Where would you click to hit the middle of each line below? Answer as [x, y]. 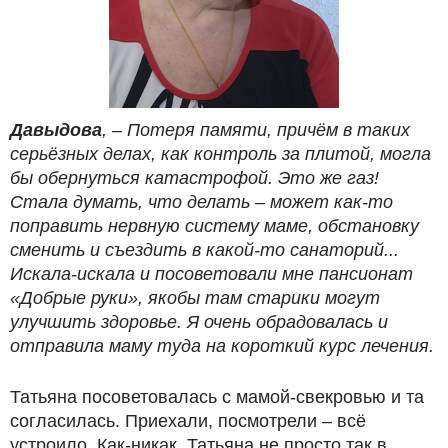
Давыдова [56, 129]
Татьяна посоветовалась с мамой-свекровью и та [217, 396]
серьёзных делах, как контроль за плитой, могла [220, 153]
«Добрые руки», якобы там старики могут [195, 297]
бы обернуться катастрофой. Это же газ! [194, 177]
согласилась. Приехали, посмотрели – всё [188, 420]
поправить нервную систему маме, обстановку [214, 225]
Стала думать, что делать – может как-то [201, 201]
